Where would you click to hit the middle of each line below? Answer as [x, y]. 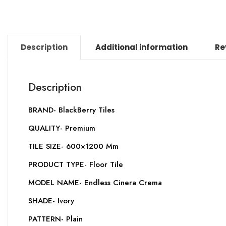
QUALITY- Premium [62, 128]
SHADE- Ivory [51, 201]
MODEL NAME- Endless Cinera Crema [95, 183]
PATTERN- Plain [55, 219]
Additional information [142, 47]
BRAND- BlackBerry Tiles [71, 110]
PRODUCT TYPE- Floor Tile [76, 164]
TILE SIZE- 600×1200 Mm [73, 146]
